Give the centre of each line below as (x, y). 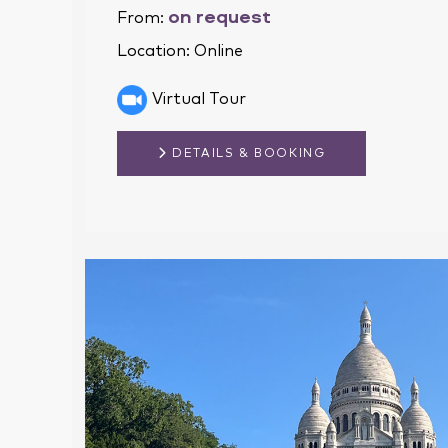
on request (219, 15)
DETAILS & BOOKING (246, 153)
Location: (155, 50)
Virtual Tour (199, 98)
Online (218, 50)
